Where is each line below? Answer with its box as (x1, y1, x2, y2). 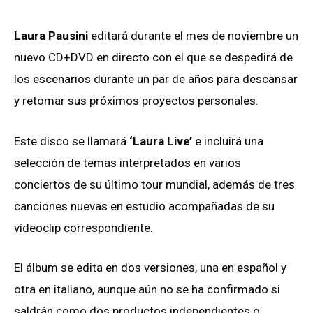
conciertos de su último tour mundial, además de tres (14, 177, 295, 191)
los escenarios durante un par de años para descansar (14, 72, 298, 87)
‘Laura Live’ (129, 133, 195, 148)
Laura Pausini (14, 29, 91, 43)
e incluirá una (195, 133, 263, 148)
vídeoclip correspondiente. (14, 220, 153, 235)
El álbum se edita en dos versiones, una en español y (14, 260, 286, 275)
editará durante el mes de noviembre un (91, 29, 298, 43)
